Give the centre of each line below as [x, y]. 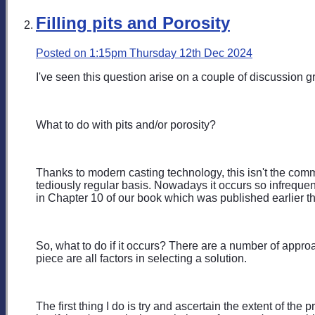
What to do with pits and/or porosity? [126, 124]
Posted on [63, 53]
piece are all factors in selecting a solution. [141, 258]
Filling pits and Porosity [133, 22]
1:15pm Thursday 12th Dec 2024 [171, 53]
